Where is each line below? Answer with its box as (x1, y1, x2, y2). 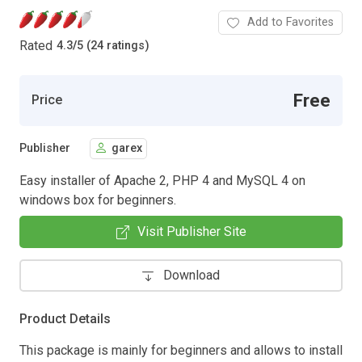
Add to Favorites (247, 15, 334, 29)
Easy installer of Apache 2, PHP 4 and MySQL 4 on (19, 172, 305, 188)
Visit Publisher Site (137, 223, 246, 239)
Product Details (19, 310, 111, 326)
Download (163, 267, 220, 283)
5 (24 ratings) (77, 39, 149, 53)
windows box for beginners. (19, 192, 176, 208)
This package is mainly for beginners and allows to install (19, 342, 343, 358)
